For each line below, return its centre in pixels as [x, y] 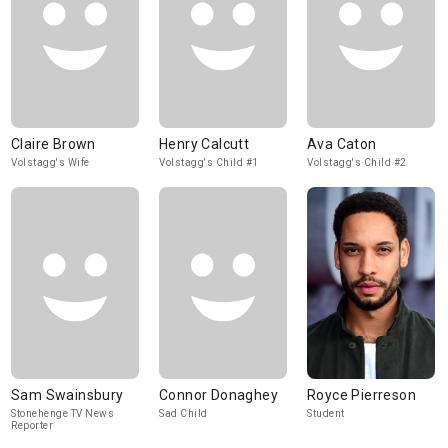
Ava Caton [342, 144]
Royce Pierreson [361, 395]
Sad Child [183, 413]
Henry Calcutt [204, 144]
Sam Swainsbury [67, 395]
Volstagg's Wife [50, 162]
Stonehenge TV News [62, 413]
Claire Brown [53, 144]
